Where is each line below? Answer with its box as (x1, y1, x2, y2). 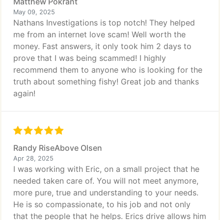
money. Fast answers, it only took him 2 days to (13, 41, 192, 51)
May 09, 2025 (13, 8, 55, 16)
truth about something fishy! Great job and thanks (13, 77, 199, 86)
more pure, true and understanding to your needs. (13, 188, 198, 197)
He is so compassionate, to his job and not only (13, 199, 191, 209)
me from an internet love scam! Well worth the (13, 29, 186, 39)
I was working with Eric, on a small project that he (13, 164, 199, 174)
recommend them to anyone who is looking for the (13, 65, 202, 75)
